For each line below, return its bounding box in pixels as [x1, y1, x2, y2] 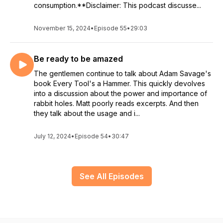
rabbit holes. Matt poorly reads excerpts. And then [34, 99, 199, 108]
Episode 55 [94, 24, 127, 32]
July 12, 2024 [34, 132, 71, 140]
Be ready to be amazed [34, 54, 123, 64]
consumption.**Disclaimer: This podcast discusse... [34, 1, 201, 9]
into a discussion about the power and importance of [34, 89, 207, 98]
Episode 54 [75, 132, 108, 140]
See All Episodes [79, 171, 144, 181]
